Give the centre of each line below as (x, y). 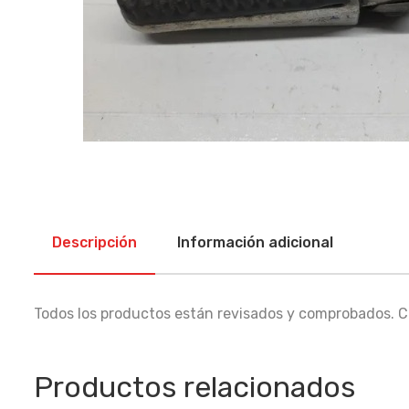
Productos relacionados (194, 387)
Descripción (94, 242)
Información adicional (255, 242)
